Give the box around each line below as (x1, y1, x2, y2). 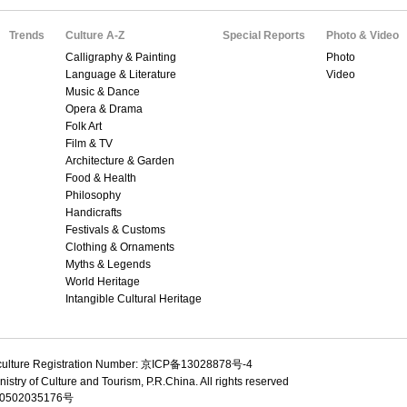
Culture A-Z (65, 28, 124, 42)
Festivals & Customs (65, 223, 165, 236)
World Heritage (65, 274, 140, 288)
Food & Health (65, 171, 136, 184)
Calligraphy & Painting (65, 50, 176, 64)
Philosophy (65, 188, 121, 202)
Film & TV (65, 136, 113, 150)
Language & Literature (65, 67, 176, 81)
